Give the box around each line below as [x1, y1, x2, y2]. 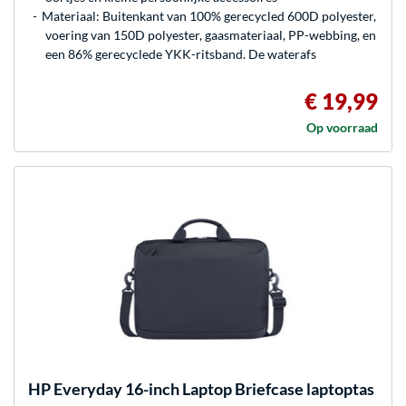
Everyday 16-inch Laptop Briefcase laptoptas [51, 378, 374, 399]
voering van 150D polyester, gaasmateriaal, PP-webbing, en [45, 26, 376, 43]
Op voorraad [306, 119, 378, 135]
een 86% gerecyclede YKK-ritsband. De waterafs [45, 45, 316, 62]
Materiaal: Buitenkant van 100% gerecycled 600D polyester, [42, 7, 376, 24]
